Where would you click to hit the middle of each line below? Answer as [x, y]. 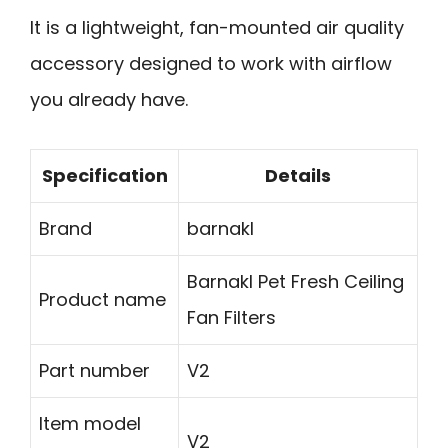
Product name [102, 300]
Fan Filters [231, 318]
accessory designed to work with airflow [211, 64]
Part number [94, 371]
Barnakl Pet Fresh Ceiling [295, 282]
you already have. [109, 100]
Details [298, 176]
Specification [104, 176]
